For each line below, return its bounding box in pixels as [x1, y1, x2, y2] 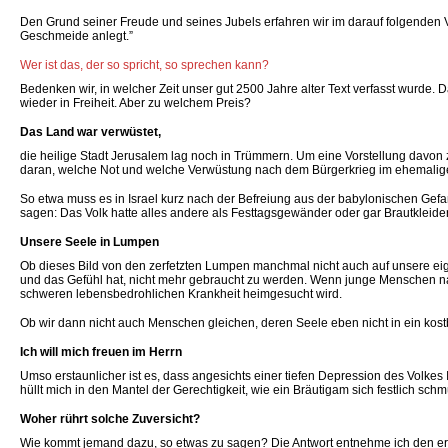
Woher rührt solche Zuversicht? [20, 412, 200, 426]
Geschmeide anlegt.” [20, 29, 133, 43]
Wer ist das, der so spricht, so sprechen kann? [20, 58, 269, 72]
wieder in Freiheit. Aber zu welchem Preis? [20, 96, 251, 110]
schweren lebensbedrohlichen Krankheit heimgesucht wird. [20, 287, 342, 301]
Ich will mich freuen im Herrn [20, 345, 182, 359]
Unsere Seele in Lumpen [20, 235, 159, 249]
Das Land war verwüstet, [20, 125, 161, 139]
